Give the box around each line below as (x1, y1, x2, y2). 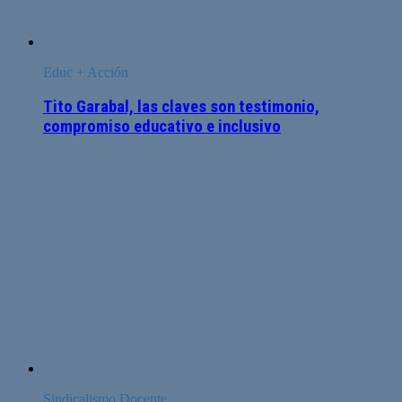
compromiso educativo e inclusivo (43, 117, 281, 137)
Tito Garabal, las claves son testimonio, (43, 97, 319, 118)
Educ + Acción (43, 64, 128, 80)
